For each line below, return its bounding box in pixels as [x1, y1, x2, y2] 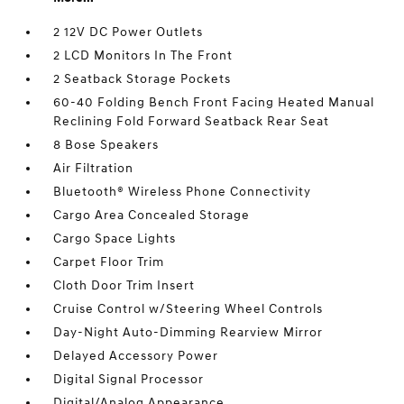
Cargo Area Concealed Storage [53, 207, 251, 223]
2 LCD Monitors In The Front [53, 47, 234, 63]
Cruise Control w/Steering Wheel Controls [53, 300, 324, 317]
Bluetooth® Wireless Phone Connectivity [53, 183, 312, 199]
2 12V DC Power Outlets [53, 23, 204, 40]
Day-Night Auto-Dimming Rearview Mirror [53, 324, 324, 340]
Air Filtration [53, 160, 134, 176]
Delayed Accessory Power [53, 347, 219, 363]
